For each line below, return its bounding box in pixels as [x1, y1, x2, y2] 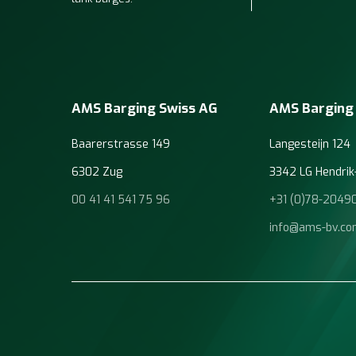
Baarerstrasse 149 [72, 137, 171, 153]
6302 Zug [72, 164, 123, 180]
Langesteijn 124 [269, 137, 351, 153]
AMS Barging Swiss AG [72, 99, 219, 118]
